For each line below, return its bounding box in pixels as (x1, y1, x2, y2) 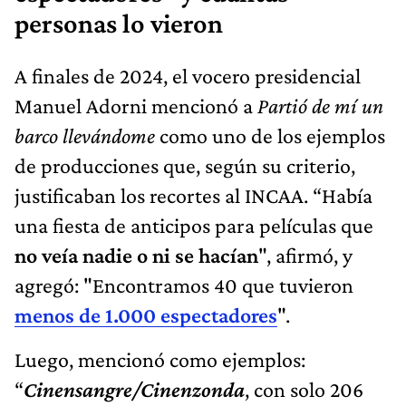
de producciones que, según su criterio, (14, 153, 355, 179)
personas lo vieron (14, 8, 223, 40)
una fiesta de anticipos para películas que (14, 213, 373, 238)
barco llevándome (14, 123, 155, 149)
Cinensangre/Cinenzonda (24, 377, 245, 402)
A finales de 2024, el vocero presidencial (14, 63, 361, 89)
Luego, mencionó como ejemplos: (14, 347, 305, 372)
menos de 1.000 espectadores (14, 303, 277, 328)
